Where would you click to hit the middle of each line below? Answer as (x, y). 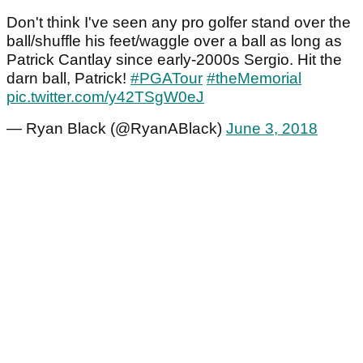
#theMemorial (254, 79)
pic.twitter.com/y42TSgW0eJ (105, 97)
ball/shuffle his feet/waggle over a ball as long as (174, 41)
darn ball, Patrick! (68, 79)
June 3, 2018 (272, 129)
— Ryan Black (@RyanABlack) (116, 129)
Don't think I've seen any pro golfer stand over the (179, 23)
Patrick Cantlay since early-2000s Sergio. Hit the (174, 60)
